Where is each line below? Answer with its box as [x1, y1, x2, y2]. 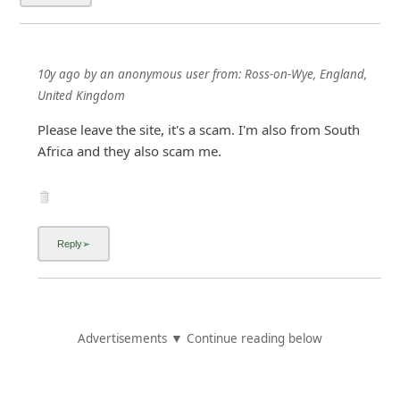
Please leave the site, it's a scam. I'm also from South [37, 120, 361, 138]
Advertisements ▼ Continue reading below [77, 330, 322, 347]
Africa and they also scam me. [37, 141, 222, 160]
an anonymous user [100, 65, 210, 82]
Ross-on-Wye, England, [245, 65, 368, 82]
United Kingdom [37, 87, 126, 104]
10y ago [37, 65, 81, 82]
